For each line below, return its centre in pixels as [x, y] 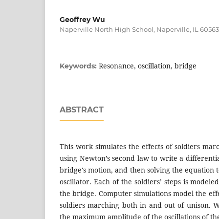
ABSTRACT [82, 109]
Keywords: [79, 66]
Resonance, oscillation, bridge [148, 66]
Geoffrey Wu [82, 19]
